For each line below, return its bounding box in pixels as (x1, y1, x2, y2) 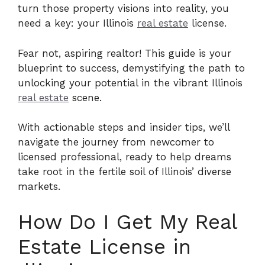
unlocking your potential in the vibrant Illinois (18, 76, 243, 89)
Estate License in (18, 234, 191, 259)
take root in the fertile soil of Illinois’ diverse (18, 166, 231, 177)
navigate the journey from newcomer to (18, 136, 214, 148)
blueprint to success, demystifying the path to (18, 62, 245, 74)
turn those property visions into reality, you (18, 2, 229, 14)
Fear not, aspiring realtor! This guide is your (18, 47, 231, 59)
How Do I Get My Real (18, 209, 237, 234)
